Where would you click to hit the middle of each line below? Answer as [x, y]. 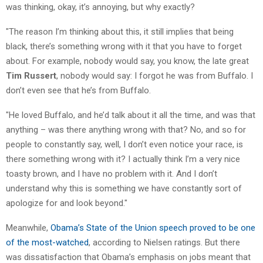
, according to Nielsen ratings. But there [164, 242]
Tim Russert [31, 75]
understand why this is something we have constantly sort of [124, 188]
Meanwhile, [28, 227]
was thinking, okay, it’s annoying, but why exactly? [100, 7]
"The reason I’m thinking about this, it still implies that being [120, 31]
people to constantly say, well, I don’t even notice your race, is [124, 144]
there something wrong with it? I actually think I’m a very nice [123, 159]
